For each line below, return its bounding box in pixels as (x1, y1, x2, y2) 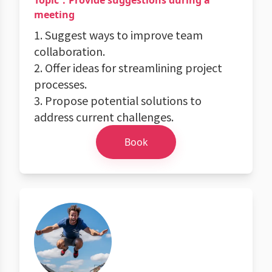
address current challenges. (34, 109, 174, 124)
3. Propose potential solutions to (34, 92, 202, 108)
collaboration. (34, 43, 105, 59)
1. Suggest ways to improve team (34, 27, 203, 42)
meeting (34, 8, 75, 21)
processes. (34, 76, 87, 92)
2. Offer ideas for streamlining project (34, 59, 222, 75)
